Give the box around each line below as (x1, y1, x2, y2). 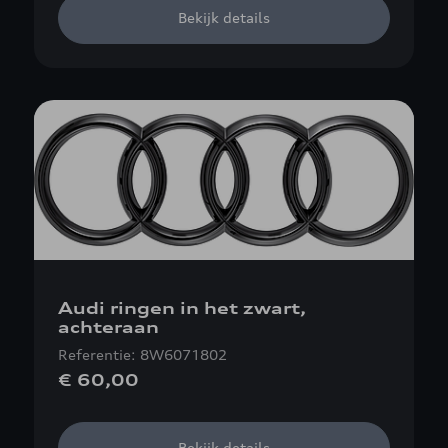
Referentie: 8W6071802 (58, 346, 227, 363)
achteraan (58, 317, 159, 337)
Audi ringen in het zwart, (58, 298, 306, 318)
